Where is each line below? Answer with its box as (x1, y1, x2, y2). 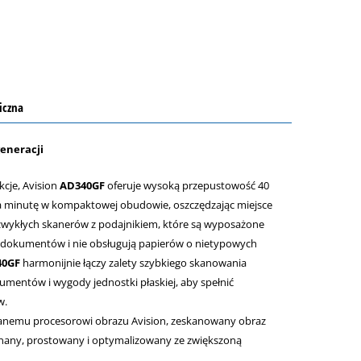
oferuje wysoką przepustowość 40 (104, 177, 269, 193)
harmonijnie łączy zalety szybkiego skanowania (19, 255, 247, 270)
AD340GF (59, 177, 105, 193)
